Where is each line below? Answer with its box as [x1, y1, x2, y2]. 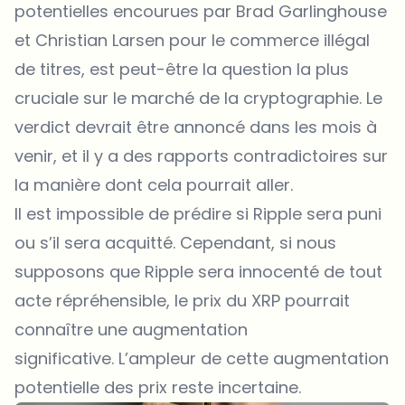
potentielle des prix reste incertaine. [14, 375, 301, 399]
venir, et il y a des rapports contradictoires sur [14, 144, 388, 167]
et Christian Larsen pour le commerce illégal [14, 28, 370, 52]
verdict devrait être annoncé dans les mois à [14, 115, 377, 138]
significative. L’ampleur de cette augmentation [14, 346, 389, 370]
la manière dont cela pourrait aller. [14, 173, 293, 196]
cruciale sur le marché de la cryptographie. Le [14, 86, 382, 109]
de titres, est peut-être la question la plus [14, 57, 349, 80]
